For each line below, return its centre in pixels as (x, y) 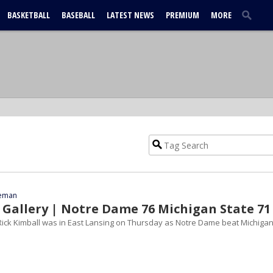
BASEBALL (78, 15)
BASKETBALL (29, 15)
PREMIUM (183, 15)
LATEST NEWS (130, 15)
